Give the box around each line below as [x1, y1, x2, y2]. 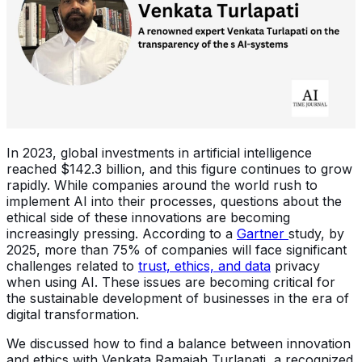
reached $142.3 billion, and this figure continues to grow [6, 160, 352, 177]
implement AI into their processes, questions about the [6, 192, 342, 209]
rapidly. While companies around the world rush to [6, 176, 318, 193]
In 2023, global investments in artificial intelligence [6, 144, 312, 161]
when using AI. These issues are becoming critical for [6, 273, 335, 290]
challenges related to [6, 257, 138, 274]
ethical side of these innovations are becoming [6, 208, 290, 225]
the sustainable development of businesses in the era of [6, 289, 349, 306]
